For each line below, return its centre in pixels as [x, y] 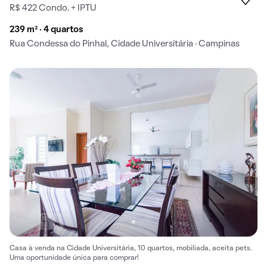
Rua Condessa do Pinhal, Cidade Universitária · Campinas [125, 44]
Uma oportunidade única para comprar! [74, 258]
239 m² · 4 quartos [46, 30]
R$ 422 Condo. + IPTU [53, 9]
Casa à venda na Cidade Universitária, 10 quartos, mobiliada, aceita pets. [131, 249]
